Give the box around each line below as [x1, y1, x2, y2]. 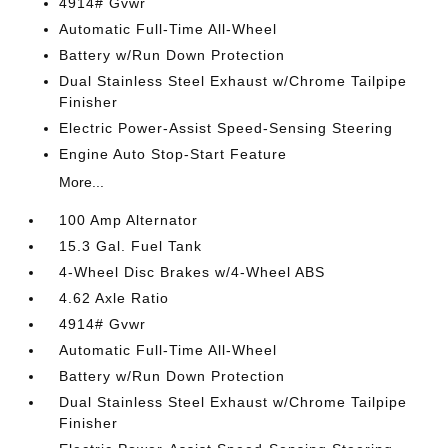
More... [59, 174, 105, 190]
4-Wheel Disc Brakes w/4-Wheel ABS [59, 264, 326, 280]
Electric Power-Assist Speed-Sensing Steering [59, 120, 394, 136]
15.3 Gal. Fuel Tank [59, 238, 203, 254]
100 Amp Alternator [59, 212, 199, 228]
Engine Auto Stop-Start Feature [59, 146, 288, 162]
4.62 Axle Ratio [59, 290, 170, 306]
